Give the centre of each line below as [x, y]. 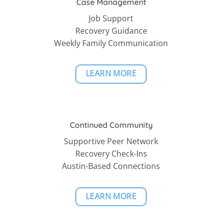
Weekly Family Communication [111, 43]
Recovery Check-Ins [111, 153]
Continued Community [111, 125]
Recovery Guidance [111, 30]
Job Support [111, 18]
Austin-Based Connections [111, 166]
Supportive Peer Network [111, 141]
